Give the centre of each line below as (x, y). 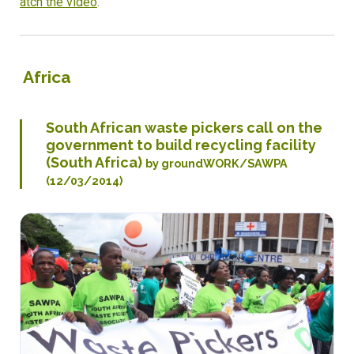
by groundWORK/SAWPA (217, 164)
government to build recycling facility (181, 145)
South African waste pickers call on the (184, 128)
